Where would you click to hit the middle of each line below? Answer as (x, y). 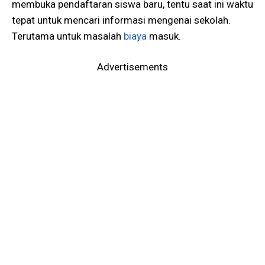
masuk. (165, 36)
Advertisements (132, 67)
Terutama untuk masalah (68, 36)
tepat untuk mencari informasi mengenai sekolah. (121, 20)
